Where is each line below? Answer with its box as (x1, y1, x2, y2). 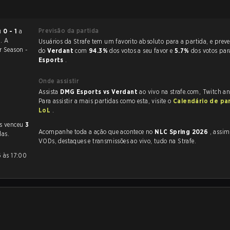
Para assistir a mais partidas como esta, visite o (39, 97, 173, 105)
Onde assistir (39, 77, 80, 85)
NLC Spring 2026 (155, 128, 210, 136)
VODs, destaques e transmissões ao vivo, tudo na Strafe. (39, 137, 196, 145)
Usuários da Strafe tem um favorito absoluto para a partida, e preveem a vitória (39, 37, 92, 45)
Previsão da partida (39, 27, 99, 34)
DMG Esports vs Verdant (60, 88, 140, 95)
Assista (39, 88, 61, 95)
